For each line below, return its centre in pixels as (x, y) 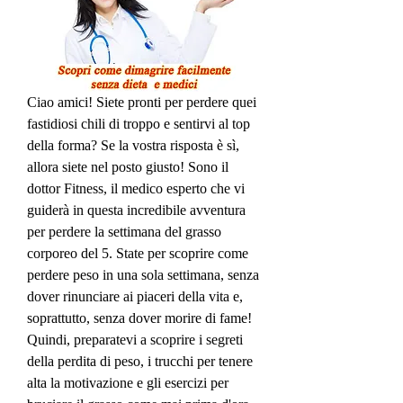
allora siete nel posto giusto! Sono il (128, 166)
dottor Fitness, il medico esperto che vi (136, 188)
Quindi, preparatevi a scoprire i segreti (135, 339)
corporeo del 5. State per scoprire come (138, 253)
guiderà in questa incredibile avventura (136, 210)
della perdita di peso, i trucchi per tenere (140, 361)
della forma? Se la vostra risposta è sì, (133, 145)
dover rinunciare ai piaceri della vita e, (135, 296)
